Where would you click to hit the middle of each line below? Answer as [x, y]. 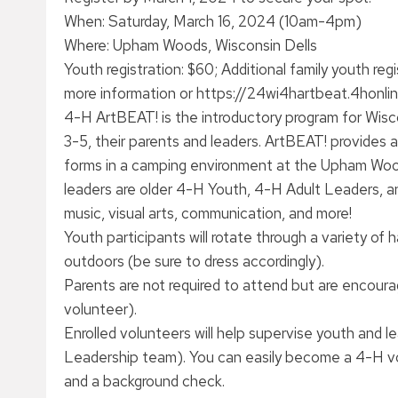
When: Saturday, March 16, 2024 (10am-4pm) [213, 21]
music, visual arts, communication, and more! [208, 213]
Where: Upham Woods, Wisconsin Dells [191, 45]
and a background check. [144, 381]
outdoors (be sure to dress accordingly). [194, 261]
